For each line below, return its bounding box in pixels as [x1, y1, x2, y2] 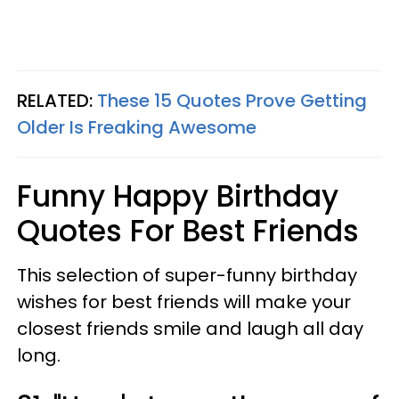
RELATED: [17, 87, 97, 113]
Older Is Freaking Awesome [17, 114, 256, 140]
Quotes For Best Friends [17, 209, 359, 252]
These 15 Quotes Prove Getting [97, 87, 367, 113]
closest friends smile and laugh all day [17, 315, 363, 341]
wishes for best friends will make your [17, 289, 351, 314]
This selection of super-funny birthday [17, 262, 357, 288]
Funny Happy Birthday [17, 175, 338, 217]
